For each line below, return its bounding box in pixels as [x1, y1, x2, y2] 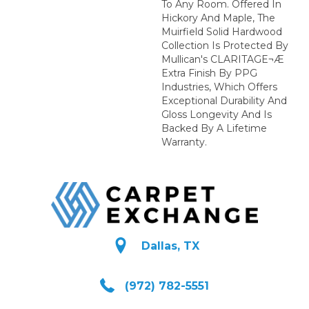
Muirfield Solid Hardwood [161, 25, 282, 38]
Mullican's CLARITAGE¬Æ [161, 52, 284, 66]
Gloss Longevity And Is [161, 108, 272, 121]
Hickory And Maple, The [161, 11, 275, 24]
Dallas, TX [141, 239, 199, 253]
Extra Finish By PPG [161, 66, 257, 79]
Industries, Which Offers [161, 80, 277, 93]
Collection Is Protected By [161, 39, 288, 52]
